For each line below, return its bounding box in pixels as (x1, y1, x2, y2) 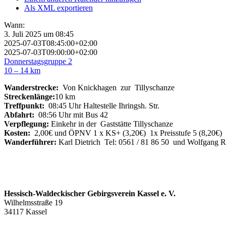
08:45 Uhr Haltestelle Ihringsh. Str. (44, 101, 159, 110)
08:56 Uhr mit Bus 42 (38, 110, 108, 119)
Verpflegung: (4, 119, 51, 128)
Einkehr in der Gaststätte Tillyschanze (51, 119, 173, 128)
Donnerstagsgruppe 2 (4, 56, 72, 66)
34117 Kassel (4, 207, 47, 216)
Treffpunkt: (4, 101, 44, 110)
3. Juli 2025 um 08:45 (4, 29, 74, 38)
